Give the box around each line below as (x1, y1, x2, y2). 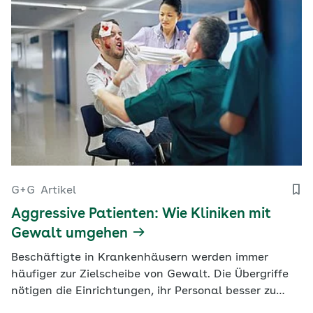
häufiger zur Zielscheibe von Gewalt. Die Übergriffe (11, 268, 289, 280)
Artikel (41, 184, 76, 196)
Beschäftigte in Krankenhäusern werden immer (11, 252, 268, 263)
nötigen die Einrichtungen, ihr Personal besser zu (11, 285, 276, 297)
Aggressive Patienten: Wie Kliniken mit (11, 207, 271, 221)
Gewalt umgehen (11, 226, 128, 241)
